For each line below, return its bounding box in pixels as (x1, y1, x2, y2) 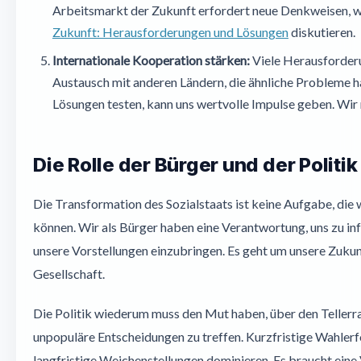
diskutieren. (288, 24, 355, 39)
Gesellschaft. (33, 266, 105, 281)
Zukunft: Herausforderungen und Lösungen (52, 24, 288, 39)
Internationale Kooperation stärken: (52, 52, 250, 68)
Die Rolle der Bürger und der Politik (33, 153, 358, 176)
